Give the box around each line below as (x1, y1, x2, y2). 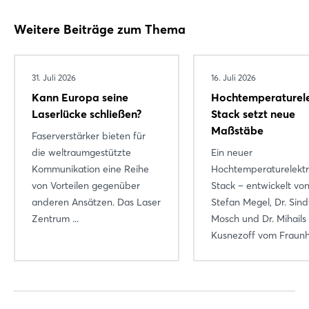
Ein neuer (211, 146, 252, 159)
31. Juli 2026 (32, 72, 76, 83)
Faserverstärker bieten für (32, 129, 146, 142)
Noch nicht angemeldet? (101, 146, 208, 156)
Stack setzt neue (211, 106, 295, 121)
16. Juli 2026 (211, 72, 256, 83)
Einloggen (128, 66, 181, 79)
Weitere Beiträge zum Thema (14, 21, 186, 37)
